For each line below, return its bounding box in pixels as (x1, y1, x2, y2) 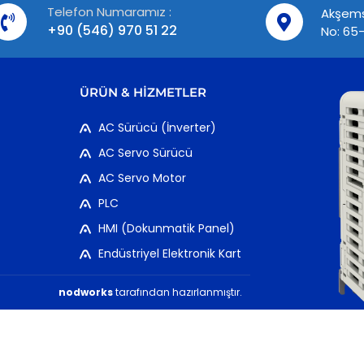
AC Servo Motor (97, 170, 186, 187)
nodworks (58, 285, 113, 300)
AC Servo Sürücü (97, 145, 193, 162)
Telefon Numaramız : (46, 3, 171, 21)
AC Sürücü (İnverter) (97, 119, 216, 136)
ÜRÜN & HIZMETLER (80, 84, 207, 101)
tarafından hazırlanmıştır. (112, 285, 242, 300)
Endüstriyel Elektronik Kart (97, 245, 241, 262)
